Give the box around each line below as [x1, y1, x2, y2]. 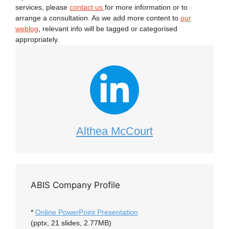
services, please [15, 3, 70, 11]
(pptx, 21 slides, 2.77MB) [31, 219, 111, 227]
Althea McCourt [76, 125, 153, 138]
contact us [70, 3, 105, 11]
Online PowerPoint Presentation [35, 208, 138, 216]
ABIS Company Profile [31, 180, 120, 190]
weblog [15, 25, 38, 33]
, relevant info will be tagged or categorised [38, 25, 177, 33]
